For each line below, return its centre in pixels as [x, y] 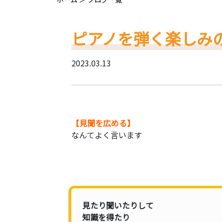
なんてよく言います [107, 135]
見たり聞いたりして [118, 205]
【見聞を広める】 [107, 123]
